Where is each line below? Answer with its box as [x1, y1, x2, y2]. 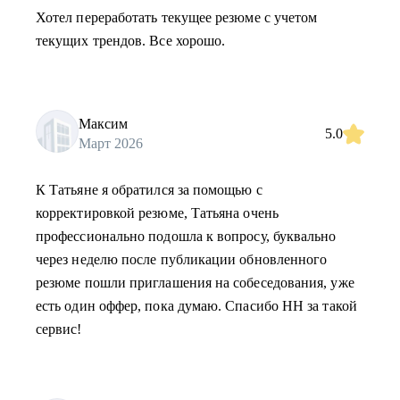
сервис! [36, 321, 82, 337]
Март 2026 [79, 135, 143, 151]
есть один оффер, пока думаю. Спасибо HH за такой [36, 298, 357, 313]
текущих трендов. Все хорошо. [36, 33, 226, 48]
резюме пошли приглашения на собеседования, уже [36, 275, 354, 290]
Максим [79, 115, 128, 131]
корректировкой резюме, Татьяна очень [36, 205, 279, 221]
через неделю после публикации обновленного [36, 252, 328, 267]
